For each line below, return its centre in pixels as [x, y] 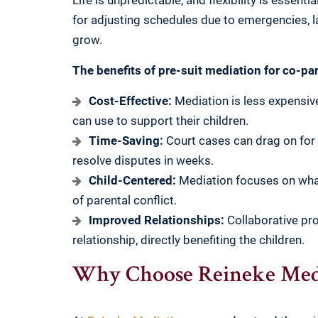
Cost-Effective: [130, 101]
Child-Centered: [132, 181]
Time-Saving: [126, 141]
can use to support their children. [160, 121]
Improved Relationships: [157, 220]
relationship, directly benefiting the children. [188, 240]
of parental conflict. [125, 201]
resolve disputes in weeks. [143, 161]
